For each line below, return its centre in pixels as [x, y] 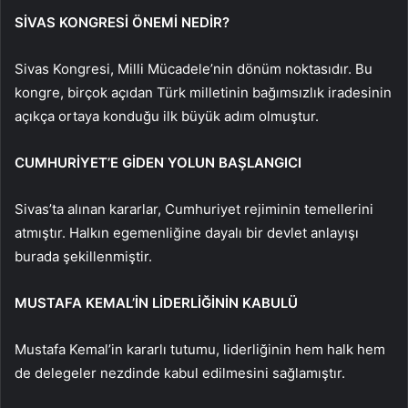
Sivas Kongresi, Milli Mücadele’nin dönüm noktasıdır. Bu [194, 68]
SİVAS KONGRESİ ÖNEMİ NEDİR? [122, 22]
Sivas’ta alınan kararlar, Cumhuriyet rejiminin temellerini [194, 209]
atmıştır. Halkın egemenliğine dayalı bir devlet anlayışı [187, 232]
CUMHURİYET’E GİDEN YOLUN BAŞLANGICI [158, 162]
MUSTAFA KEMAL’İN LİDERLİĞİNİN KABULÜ [156, 302]
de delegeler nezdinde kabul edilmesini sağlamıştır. [180, 372]
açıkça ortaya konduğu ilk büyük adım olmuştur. [167, 116]
